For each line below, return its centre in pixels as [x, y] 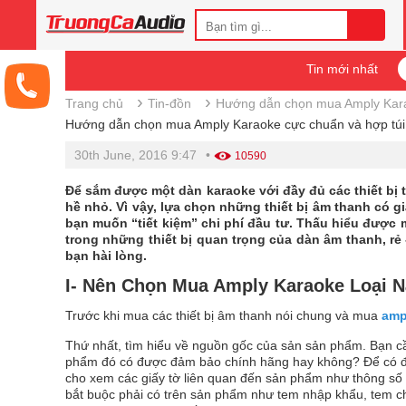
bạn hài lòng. [106, 256]
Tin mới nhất [342, 69]
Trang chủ [94, 103]
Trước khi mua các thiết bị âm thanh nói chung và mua [223, 315]
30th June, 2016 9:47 [135, 155]
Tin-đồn [169, 103]
